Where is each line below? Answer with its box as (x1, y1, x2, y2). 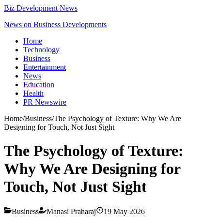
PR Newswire (23, 98, 66, 106)
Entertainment (23, 63, 66, 71)
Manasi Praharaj (46, 207, 96, 216)
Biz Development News (4, 4, 77, 12)
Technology (23, 46, 60, 54)
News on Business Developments (4, 20, 107, 29)
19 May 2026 (104, 207, 145, 216)
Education (23, 80, 54, 89)
